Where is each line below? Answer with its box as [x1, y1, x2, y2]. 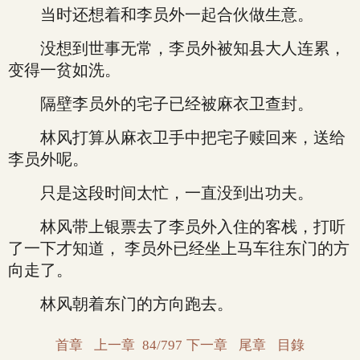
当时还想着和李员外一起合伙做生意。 [8, 6, 313, 23]
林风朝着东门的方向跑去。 [8, 295, 233, 313]
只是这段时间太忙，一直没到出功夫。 [8, 184, 313, 202]
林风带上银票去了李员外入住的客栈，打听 [8, 218, 346, 235]
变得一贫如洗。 [8, 61, 121, 79]
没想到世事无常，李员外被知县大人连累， [8, 39, 346, 57]
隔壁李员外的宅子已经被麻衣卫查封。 [8, 95, 313, 112]
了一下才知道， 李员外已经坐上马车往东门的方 [8, 239, 350, 257]
